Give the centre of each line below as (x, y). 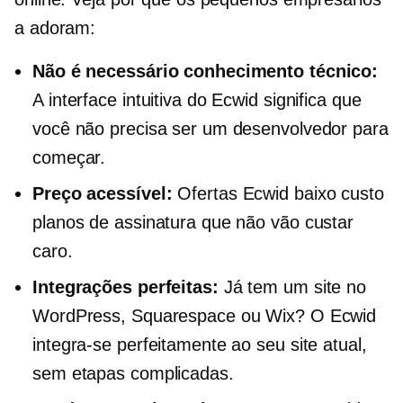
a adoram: (55, 28)
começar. (69, 157)
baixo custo (339, 193)
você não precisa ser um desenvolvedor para (210, 129)
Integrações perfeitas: (125, 287)
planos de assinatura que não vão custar (193, 222)
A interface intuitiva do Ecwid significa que (197, 100)
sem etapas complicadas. (133, 373)
